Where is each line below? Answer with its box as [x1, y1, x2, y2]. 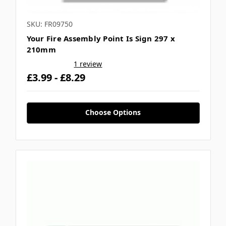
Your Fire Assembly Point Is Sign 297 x [26, 33, 175, 44]
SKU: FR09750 [26, 19, 73, 29]
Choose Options [85, 107, 141, 118]
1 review [74, 59, 102, 69]
